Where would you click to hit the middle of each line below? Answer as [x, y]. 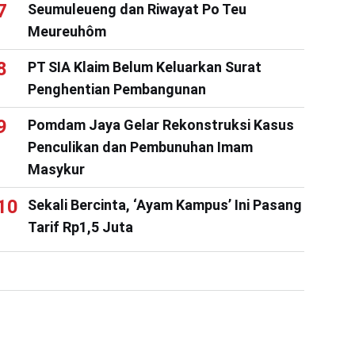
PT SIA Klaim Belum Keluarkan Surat [144, 67]
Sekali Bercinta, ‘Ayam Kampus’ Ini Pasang [164, 204]
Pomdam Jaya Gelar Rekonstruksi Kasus [160, 124]
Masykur [56, 169]
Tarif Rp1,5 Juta [80, 227]
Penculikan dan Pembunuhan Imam [140, 147]
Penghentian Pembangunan [116, 89]
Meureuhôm [67, 31]
